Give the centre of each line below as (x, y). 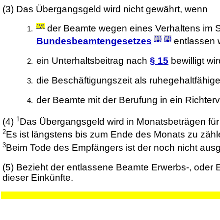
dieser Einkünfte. (38, 177)
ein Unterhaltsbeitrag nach (93, 61)
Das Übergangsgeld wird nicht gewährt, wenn (112, 9)
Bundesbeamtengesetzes (94, 41)
